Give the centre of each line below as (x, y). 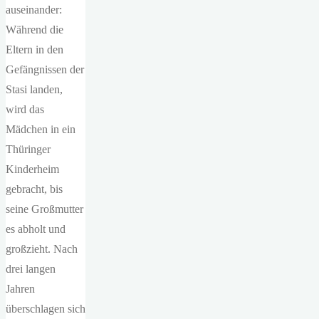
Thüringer (28, 149)
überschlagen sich (46, 309)
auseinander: (34, 10)
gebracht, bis (34, 189)
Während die (35, 30)
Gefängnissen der (45, 69)
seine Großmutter (45, 209)
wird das (25, 109)
